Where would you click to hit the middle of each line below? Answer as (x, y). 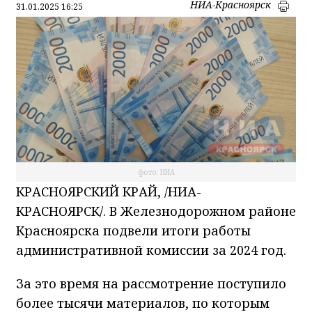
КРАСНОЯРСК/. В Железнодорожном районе (156, 211)
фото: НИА (156, 172)
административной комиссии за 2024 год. (151, 250)
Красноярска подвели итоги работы (133, 231)
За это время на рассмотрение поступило (151, 284)
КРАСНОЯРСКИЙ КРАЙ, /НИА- (109, 192)
